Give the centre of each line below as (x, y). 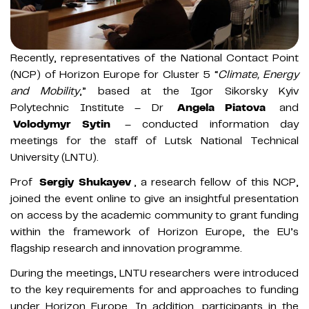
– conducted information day (206, 124)
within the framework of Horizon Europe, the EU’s (154, 231)
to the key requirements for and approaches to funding (154, 289)
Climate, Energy (258, 74)
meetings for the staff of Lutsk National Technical (154, 140)
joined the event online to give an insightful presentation (154, 198)
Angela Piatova (221, 107)
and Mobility (45, 91)
